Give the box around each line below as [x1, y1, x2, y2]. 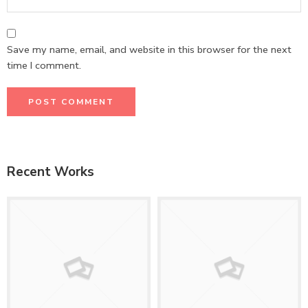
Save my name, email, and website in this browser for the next [7, 43, 291, 57]
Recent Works [7, 163, 94, 181]
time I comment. [7, 58, 81, 73]
